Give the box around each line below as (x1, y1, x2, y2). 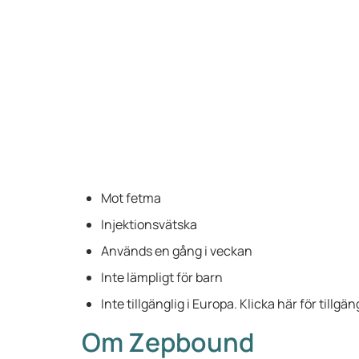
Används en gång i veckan (101, 242, 252, 260)
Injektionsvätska (101, 216, 197, 233)
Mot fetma (101, 189, 161, 207)
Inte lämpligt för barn (101, 268, 223, 286)
